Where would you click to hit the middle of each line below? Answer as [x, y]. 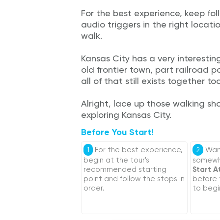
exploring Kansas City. [126, 115]
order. [94, 188]
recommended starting [125, 169]
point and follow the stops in [134, 179]
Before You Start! [117, 132]
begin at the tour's [117, 160]
